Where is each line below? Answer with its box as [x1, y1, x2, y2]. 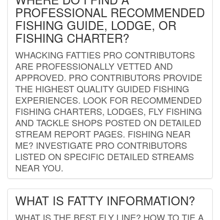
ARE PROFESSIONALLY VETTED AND [15, 59, 173, 72]
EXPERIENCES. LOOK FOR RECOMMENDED [15, 93, 202, 106]
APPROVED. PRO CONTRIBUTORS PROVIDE [15, 70, 202, 83]
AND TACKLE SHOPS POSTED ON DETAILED [15, 115, 201, 129]
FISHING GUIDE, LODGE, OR [15, 16, 176, 33]
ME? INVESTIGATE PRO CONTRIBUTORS [15, 138, 187, 151]
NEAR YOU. [15, 161, 63, 174]
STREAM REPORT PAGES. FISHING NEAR [15, 127, 191, 140]
